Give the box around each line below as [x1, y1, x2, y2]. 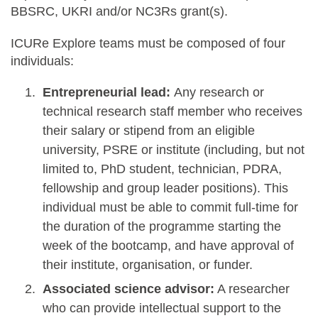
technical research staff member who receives [43, 104, 302, 119]
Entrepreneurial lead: [43, 85, 174, 99]
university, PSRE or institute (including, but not [43, 143, 305, 157]
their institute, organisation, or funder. [43, 258, 256, 272]
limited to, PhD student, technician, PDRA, [43, 162, 282, 176]
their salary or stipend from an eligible [43, 124, 255, 138]
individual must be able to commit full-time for [43, 200, 298, 214]
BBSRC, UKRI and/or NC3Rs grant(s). [11, 4, 231, 18]
